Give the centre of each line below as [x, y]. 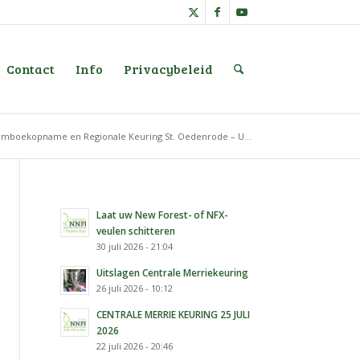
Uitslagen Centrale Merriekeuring [173, 272]
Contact [30, 69]
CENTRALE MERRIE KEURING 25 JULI [174, 314]
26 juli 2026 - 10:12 [135, 288]
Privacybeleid [168, 69]
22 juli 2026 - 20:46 [135, 346]
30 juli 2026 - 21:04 [135, 246]
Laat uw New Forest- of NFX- [162, 215]
